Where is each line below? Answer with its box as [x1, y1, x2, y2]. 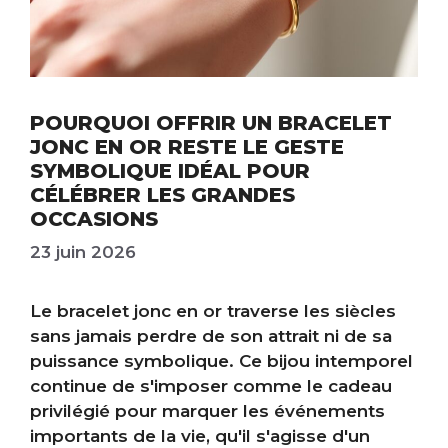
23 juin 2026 [30, 241, 136, 262]
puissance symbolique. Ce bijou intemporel [30, 350, 413, 371]
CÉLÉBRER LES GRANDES [30, 183, 295, 208]
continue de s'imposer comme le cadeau [30, 375, 392, 396]
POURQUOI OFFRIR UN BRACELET [30, 111, 392, 136]
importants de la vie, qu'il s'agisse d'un [30, 425, 370, 446]
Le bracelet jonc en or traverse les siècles [30, 300, 396, 321]
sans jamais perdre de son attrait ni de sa [30, 325, 392, 346]
